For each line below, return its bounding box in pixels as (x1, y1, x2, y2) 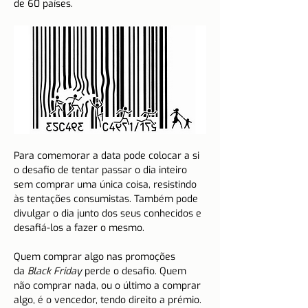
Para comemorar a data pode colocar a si (14, 148, 202, 162)
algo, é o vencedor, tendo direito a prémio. (14, 293, 201, 307)
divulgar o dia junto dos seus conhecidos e (14, 206, 204, 220)
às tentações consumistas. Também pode (14, 192, 201, 206)
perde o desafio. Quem (82, 264, 189, 278)
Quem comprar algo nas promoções (14, 250, 178, 263)
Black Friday (27, 264, 82, 278)
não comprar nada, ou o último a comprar (14, 278, 203, 292)
